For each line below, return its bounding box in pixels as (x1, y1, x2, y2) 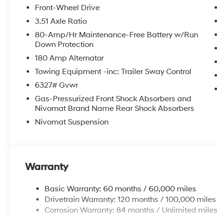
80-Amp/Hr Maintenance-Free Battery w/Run (35, 30, 199, 40)
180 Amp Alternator (35, 53, 104, 63)
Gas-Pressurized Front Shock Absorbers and (35, 93, 192, 104)
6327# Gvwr (35, 80, 78, 90)
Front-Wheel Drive (35, 2, 100, 13)
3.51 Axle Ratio (35, 16, 87, 26)
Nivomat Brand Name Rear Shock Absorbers (35, 103, 195, 113)
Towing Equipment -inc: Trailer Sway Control (35, 66, 192, 77)
